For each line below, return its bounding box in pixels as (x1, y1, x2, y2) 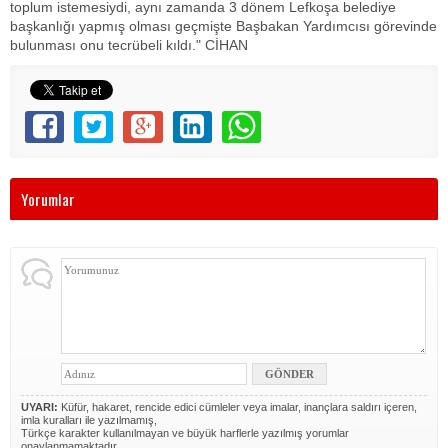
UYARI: (21, 401, 58, 413)
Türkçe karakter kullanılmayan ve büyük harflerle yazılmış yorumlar (21, 427, 349, 439)
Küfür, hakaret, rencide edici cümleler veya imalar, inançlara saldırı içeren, (58, 401, 417, 413)
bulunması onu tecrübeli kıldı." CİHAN (10, 37, 248, 53)
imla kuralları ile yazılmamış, (21, 414, 157, 426)
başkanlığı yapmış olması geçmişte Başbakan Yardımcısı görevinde (10, 18, 437, 34)
